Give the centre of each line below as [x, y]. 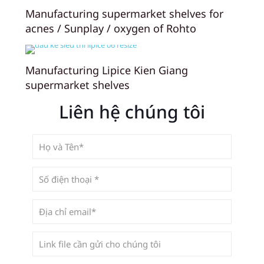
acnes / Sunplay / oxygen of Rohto [111, 28]
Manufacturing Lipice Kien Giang [107, 70]
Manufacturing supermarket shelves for [124, 13]
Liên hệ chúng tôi [132, 111]
